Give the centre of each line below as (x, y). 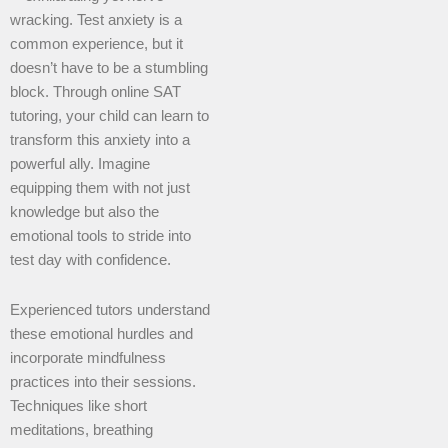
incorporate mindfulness (88, 357)
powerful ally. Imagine (80, 164)
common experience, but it (96, 44)
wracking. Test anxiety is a (96, 20)
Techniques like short (78, 405)
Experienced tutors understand (110, 309)
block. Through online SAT (95, 92)
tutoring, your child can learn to (109, 116)
